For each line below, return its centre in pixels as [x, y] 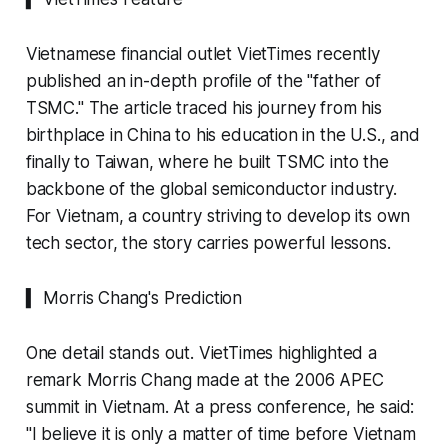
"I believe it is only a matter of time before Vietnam [220, 434]
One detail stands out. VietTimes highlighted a [201, 353]
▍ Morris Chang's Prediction [134, 298]
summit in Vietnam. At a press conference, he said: [220, 407]
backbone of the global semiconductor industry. [211, 189]
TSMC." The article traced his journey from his [203, 108]
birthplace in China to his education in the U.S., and [222, 135]
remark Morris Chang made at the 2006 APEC [204, 380]
